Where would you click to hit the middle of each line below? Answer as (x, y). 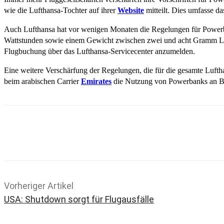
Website (131, 10)
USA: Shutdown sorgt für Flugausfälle (79, 199)
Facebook (166, 135)
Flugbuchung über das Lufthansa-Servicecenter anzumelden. (99, 51)
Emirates (96, 81)
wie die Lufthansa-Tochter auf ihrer (61, 10)
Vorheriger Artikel (39, 186)
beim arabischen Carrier (42, 81)
